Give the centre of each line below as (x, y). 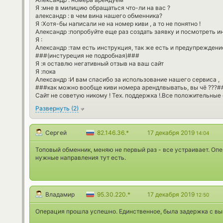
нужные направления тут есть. (81, 158)
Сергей (56, 133)
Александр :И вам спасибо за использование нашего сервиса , (127, 80)
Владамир (60, 195)
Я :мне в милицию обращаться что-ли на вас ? (103, 8)
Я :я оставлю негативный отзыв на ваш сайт (100, 64)
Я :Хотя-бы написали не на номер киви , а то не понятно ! (118, 24)
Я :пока (46, 72)
